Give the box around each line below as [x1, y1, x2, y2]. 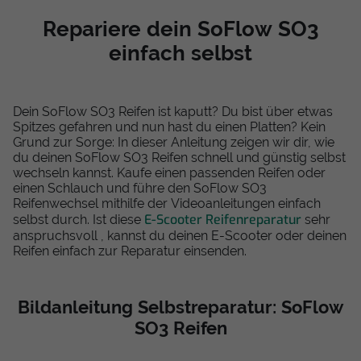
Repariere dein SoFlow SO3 [42, 18, 319, 41]
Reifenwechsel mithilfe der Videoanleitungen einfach [13, 197, 321, 211]
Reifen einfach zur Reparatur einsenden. [13, 244, 247, 259]
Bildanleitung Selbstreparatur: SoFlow [18, 297, 343, 318]
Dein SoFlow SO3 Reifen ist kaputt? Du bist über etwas [13, 105, 333, 119]
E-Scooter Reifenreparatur [144, 211, 301, 229]
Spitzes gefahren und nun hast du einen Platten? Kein [13, 120, 326, 135]
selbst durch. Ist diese [13, 213, 144, 227]
